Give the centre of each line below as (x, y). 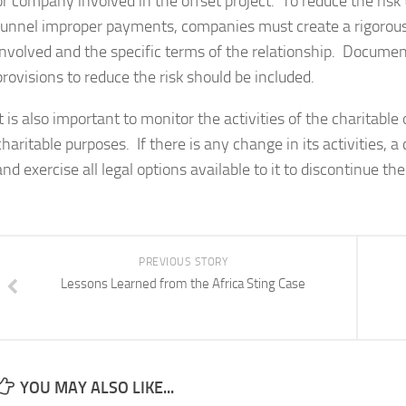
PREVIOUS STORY (183, 262)
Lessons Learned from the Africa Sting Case (183, 284)
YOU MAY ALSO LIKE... (97, 388)
